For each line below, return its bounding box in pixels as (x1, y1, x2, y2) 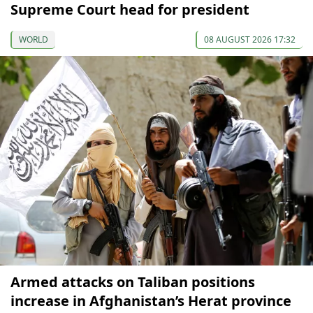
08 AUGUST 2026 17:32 (204, 33, 296, 45)
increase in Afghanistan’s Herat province (10, 291, 291, 310)
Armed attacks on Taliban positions (10, 272, 255, 291)
